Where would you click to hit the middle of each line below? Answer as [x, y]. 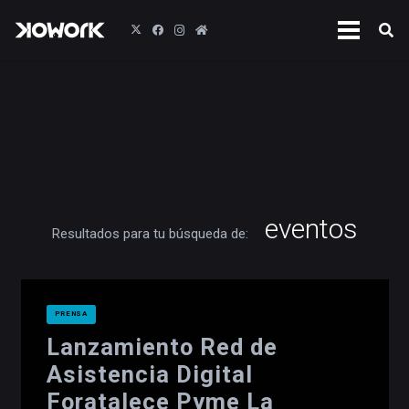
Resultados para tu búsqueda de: [150, 234]
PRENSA [71, 314]
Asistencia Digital [150, 374]
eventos [311, 229]
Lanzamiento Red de [162, 347]
